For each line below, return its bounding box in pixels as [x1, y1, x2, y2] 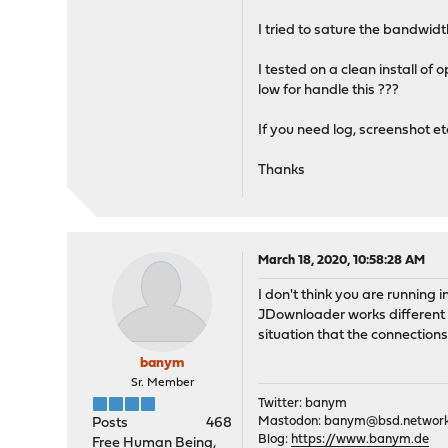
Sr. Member [130, 377, 194, 389]
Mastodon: [258, 415, 325, 428]
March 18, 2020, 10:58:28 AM [258, 254, 426, 267]
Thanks [258, 163, 306, 178]
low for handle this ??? [258, 83, 400, 98]
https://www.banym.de [291, 433, 430, 446]
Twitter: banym [258, 397, 348, 410]
